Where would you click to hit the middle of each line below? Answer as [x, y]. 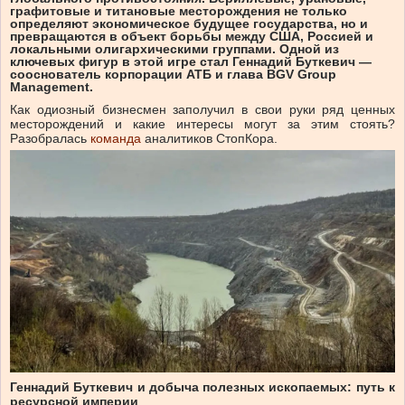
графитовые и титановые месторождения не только [179, 11]
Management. [52, 87]
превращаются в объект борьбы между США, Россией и [192, 37]
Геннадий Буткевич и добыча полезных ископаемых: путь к [202, 386]
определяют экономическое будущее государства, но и [189, 24]
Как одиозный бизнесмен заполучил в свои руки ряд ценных [202, 110]
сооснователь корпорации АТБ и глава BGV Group [173, 75]
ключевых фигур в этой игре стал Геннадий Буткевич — [191, 62]
